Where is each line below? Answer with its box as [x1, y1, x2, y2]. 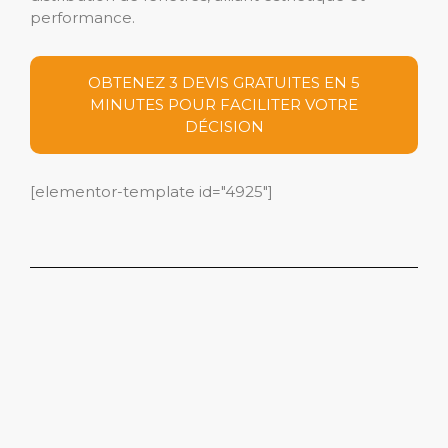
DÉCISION [184, 116, 264, 136]
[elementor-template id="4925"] [30, 181, 273, 201]
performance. [30, 7, 135, 27]
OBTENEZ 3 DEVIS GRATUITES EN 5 [88, 72, 360, 92]
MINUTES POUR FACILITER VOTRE [90, 94, 358, 114]
